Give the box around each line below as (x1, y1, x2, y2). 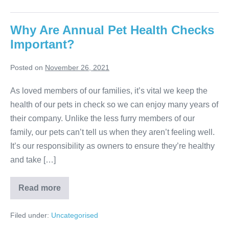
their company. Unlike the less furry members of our (10, 114, 195, 123)
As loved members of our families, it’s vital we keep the (10, 86, 208, 96)
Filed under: (10, 211, 49, 220)
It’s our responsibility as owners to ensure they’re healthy (10, 142, 215, 151)
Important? (10, 37, 75, 52)
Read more (18, 184, 61, 193)
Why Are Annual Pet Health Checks (10, 23, 214, 37)
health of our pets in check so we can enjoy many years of (10, 100, 218, 109)
